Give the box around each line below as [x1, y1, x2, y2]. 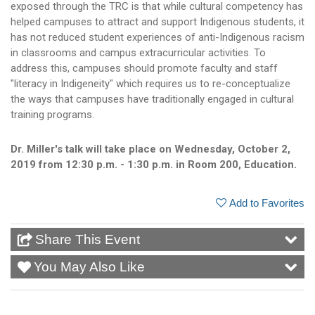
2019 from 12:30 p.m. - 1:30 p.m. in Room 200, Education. [11, 157, 300, 171]
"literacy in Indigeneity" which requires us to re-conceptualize [11, 77, 290, 91]
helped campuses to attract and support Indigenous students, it [11, 15, 304, 29]
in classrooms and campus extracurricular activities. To [11, 46, 266, 60]
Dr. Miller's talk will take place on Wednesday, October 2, [11, 142, 290, 155]
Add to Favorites [229, 196, 304, 209]
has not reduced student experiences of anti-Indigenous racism [11, 31, 304, 44]
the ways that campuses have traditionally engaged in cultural [11, 93, 294, 106]
